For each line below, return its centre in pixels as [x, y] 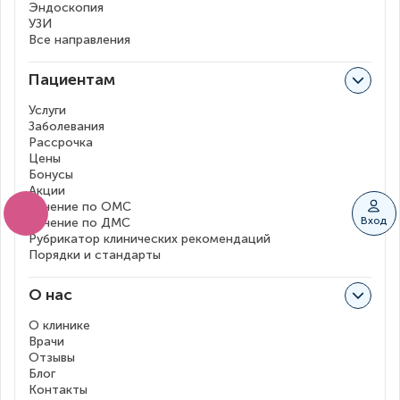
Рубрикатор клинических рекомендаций [150, 239]
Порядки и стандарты [95, 255]
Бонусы [51, 175]
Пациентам [72, 80]
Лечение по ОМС [80, 207]
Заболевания [67, 127]
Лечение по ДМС [79, 223]
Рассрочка [61, 143]
